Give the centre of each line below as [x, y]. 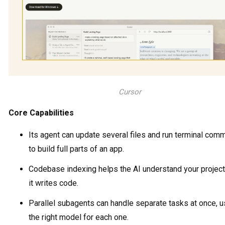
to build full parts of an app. [76, 149]
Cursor [130, 92]
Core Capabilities [41, 113]
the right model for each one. [79, 217]
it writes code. [53, 183]
